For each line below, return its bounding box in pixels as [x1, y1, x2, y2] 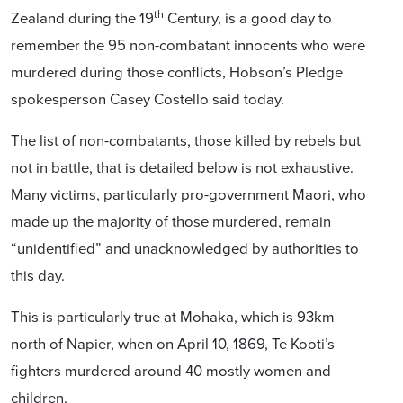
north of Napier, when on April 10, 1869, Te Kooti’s [11, 333, 335, 354]
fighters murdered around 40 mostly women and [11, 360, 331, 381]
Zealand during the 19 [11, 7, 154, 28]
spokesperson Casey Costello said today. [11, 88, 284, 109]
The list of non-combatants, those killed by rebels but [11, 130, 361, 150]
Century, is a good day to [164, 7, 332, 28]
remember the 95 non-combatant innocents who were [11, 34, 365, 55]
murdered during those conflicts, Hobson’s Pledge [11, 61, 343, 82]
